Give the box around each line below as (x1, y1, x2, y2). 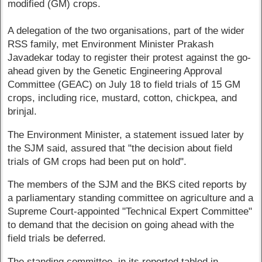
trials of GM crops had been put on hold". (8, 156, 187, 167)
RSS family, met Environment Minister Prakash (8, 38, 214, 50)
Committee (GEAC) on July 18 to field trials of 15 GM (8, 78, 241, 90)
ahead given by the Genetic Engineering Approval (8, 65, 223, 77)
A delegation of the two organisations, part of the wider (8, 25, 245, 36)
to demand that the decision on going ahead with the (8, 219, 235, 231)
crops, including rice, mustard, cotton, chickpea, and (8, 92, 237, 104)
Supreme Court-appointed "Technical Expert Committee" (8, 206, 253, 218)
